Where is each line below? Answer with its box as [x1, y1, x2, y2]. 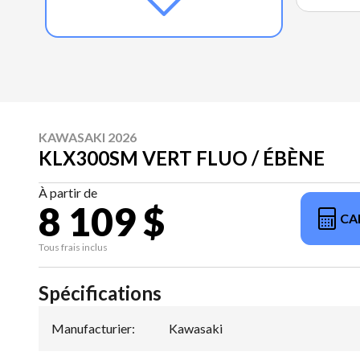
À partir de [39, 185, 97, 201]
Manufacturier [51, 321, 132, 337]
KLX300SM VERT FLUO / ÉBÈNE [39, 146, 325, 170]
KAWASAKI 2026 [39, 129, 137, 145]
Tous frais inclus [39, 241, 108, 254]
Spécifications [39, 281, 162, 305]
